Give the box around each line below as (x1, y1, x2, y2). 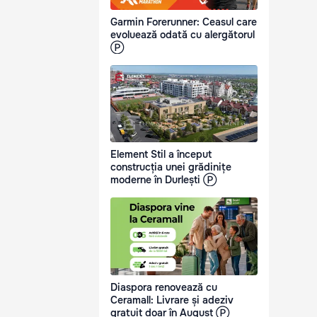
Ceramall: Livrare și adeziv (110, 293, 234, 306)
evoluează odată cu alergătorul (110, 28, 255, 42)
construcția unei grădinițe (110, 161, 231, 174)
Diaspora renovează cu (110, 280, 217, 294)
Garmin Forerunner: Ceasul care (110, 16, 257, 29)
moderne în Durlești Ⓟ (110, 173, 217, 187)
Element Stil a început (110, 148, 212, 161)
